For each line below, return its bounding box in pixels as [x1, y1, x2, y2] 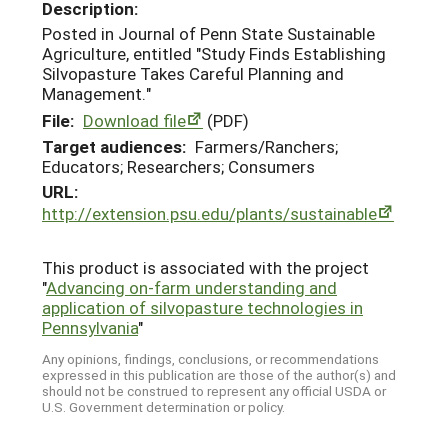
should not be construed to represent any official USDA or [42, 382, 386, 401]
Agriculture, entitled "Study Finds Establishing [42, 42, 386, 66]
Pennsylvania [42, 315, 138, 339]
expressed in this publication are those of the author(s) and [42, 366, 396, 385]
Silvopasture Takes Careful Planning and [42, 62, 344, 86]
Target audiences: [42, 134, 186, 158]
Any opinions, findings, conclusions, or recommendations [42, 350, 379, 369]
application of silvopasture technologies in [42, 295, 363, 319]
